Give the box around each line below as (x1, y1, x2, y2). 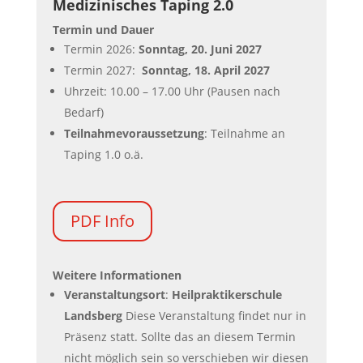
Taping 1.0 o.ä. (63, 147, 143, 162)
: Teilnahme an (203, 126, 285, 141)
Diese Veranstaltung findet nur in (125, 308, 306, 323)
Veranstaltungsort (63, 287, 165, 302)
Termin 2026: (63, 41, 139, 57)
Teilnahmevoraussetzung (63, 126, 204, 141)
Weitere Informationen (52, 267, 181, 283)
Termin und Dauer (52, 22, 157, 37)
